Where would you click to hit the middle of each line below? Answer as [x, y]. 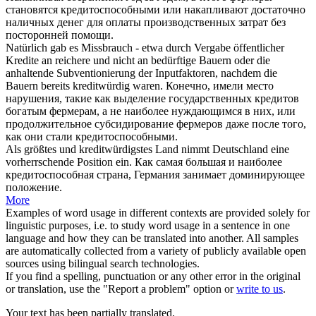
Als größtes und [42, 149]
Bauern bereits [39, 85]
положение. [34, 187]
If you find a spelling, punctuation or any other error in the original [153, 276]
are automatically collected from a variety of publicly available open [156, 250]
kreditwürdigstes [116, 149]
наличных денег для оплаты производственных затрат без [146, 22]
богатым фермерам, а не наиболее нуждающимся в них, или [151, 111]
